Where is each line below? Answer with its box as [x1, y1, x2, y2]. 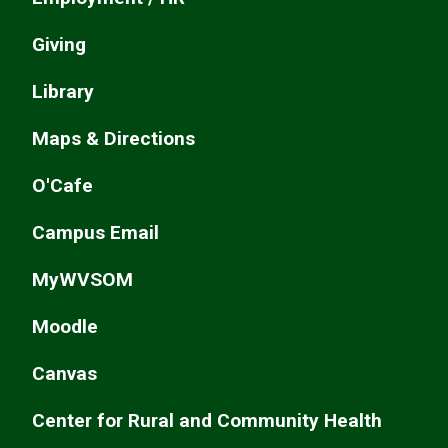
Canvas [32, 362, 97, 386]
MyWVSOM [32, 268, 133, 292]
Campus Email [32, 221, 159, 245]
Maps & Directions [32, 127, 195, 151]
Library [32, 80, 94, 104]
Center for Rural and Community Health [32, 409, 382, 433]
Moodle [32, 315, 98, 339]
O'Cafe [32, 174, 93, 198]
